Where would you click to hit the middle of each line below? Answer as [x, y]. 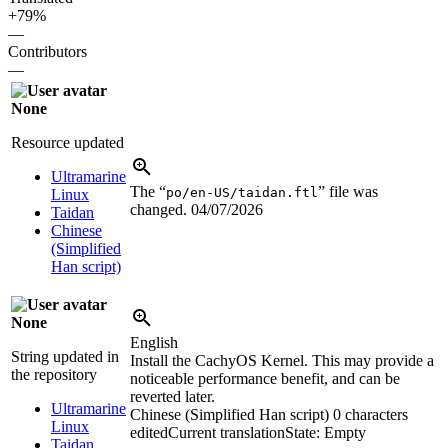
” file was [348, 191]
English [154, 342]
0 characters [370, 414]
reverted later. [172, 396]
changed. [160, 209]
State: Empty [325, 432]
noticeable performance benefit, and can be [265, 378]
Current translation [226, 432]
